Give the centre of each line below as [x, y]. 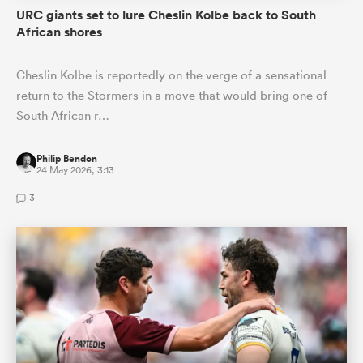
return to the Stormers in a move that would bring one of [172, 95]
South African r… [63, 115]
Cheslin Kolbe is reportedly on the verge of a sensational [171, 75]
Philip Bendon [67, 159]
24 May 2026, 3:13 [75, 170]
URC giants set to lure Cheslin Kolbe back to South [166, 15]
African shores [59, 32]
